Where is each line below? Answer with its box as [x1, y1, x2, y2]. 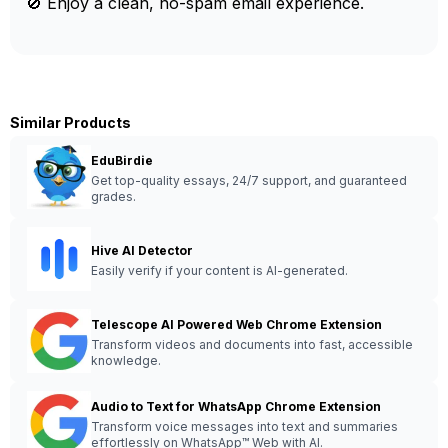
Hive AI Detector [91, 243, 193, 258]
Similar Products [10, 114, 131, 131]
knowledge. [91, 353, 161, 368]
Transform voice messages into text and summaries [91, 419, 398, 434]
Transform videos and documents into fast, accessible [91, 337, 413, 352]
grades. [91, 189, 136, 204]
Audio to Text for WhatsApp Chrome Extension [91, 399, 381, 414]
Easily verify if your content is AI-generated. [91, 263, 348, 278]
